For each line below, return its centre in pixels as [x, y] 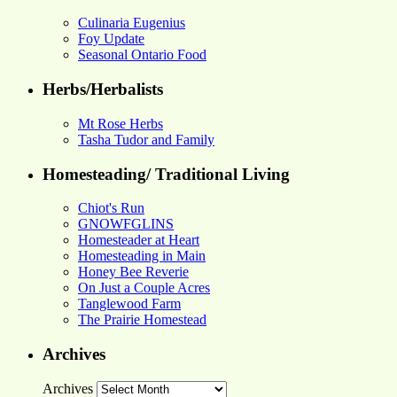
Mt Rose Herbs [121, 123]
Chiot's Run [111, 208]
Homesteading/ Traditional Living [166, 174]
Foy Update [111, 39]
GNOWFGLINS [126, 224]
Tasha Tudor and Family [146, 139]
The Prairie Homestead [142, 320]
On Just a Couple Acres [144, 288]
